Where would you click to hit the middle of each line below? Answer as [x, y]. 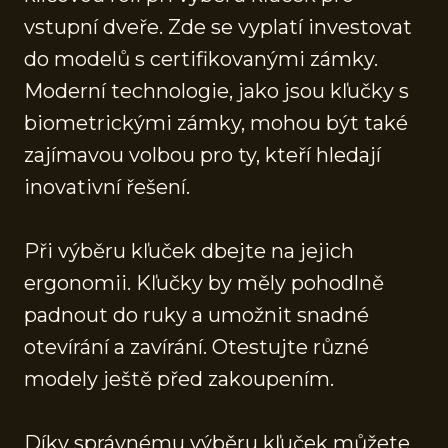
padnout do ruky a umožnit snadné [196, 314]
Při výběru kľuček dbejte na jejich [189, 250]
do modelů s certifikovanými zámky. [201, 58]
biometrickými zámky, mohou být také [216, 122]
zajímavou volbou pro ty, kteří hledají [202, 154]
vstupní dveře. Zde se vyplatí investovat [218, 26]
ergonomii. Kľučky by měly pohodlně [204, 282]
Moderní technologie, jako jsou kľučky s [216, 90]
